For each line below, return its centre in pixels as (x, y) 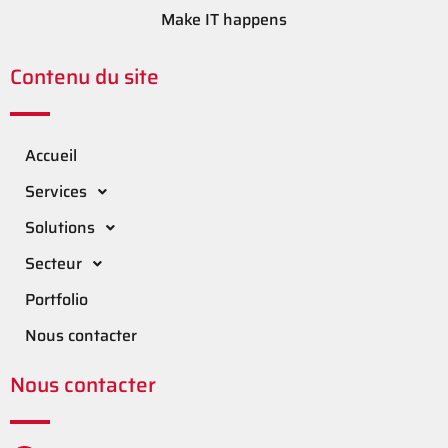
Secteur (53, 263)
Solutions (60, 227)
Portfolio (56, 299)
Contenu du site (84, 76)
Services (56, 191)
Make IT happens (224, 19)
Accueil (51, 155)
